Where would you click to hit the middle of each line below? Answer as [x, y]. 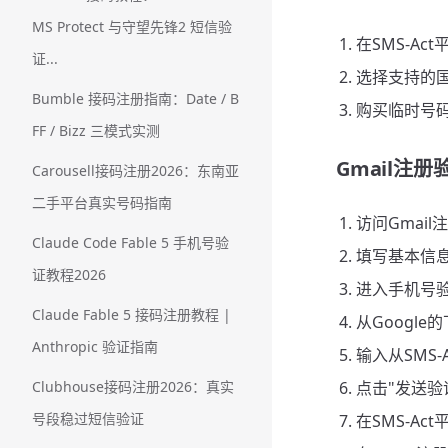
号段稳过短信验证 [88, 418]
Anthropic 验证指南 [95, 346]
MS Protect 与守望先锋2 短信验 [132, 26]
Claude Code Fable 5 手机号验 [130, 242]
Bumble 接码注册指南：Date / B [135, 98]
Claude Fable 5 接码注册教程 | [131, 314]
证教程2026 [69, 274]
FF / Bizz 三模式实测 [96, 130]
